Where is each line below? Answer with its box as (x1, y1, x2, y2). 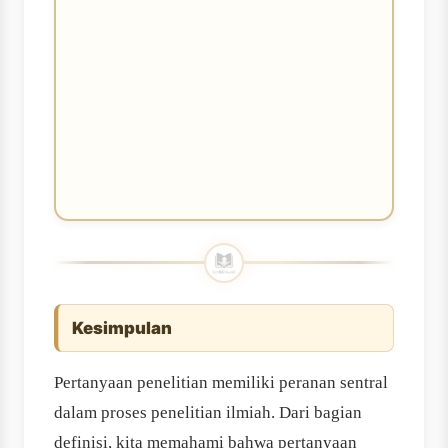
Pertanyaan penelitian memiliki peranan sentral (54, 373, 388, 393)
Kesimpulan (72, 318, 172, 339)
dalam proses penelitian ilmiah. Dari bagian (54, 403, 362, 423)
